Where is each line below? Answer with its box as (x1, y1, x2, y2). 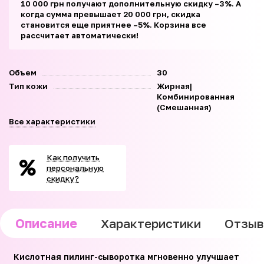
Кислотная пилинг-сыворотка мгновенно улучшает (9, 251, 239, 262)
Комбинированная (156, 91, 235, 101)
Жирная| (156, 81, 192, 91)
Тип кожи (9, 81, 48, 91)
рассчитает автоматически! (21, 30, 138, 40)
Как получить (47, 152, 100, 162)
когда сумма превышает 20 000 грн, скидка (21, 9, 200, 19)
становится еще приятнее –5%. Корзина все (21, 19, 206, 29)
